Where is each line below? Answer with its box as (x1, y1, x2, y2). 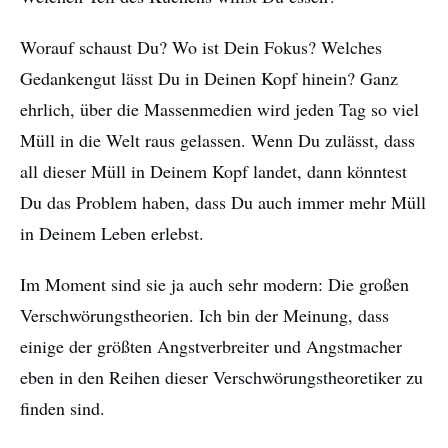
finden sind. (20, 396, 105, 421)
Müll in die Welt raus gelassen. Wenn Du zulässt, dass (20, 128, 415, 153)
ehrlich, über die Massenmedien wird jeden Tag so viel (20, 97, 419, 122)
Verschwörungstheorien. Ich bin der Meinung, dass (20, 303, 389, 328)
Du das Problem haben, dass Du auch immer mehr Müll (20, 190, 426, 215)
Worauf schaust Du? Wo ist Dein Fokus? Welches (20, 35, 382, 60)
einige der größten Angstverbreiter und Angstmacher (20, 334, 402, 359)
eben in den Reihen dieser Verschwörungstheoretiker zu (20, 365, 423, 390)
